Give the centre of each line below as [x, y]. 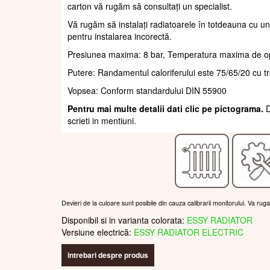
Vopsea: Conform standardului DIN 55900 [147, 91]
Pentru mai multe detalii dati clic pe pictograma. [167, 109]
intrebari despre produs [108, 255]
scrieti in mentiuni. [102, 121]
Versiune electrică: [98, 232]
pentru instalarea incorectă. [120, 36]
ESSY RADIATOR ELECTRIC [189, 232]
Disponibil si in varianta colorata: [124, 220]
